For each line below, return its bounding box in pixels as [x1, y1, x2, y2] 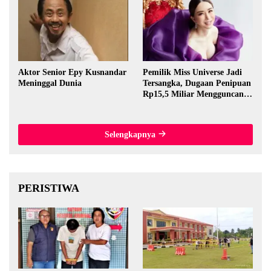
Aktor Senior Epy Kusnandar [18, 67, 126, 77]
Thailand [143, 100, 176, 109]
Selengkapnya [105, 129, 158, 139]
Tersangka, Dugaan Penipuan [143, 78, 251, 88]
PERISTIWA [18, 181, 79, 194]
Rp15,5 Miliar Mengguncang [143, 89, 248, 99]
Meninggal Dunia [18, 78, 82, 88]
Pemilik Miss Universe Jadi [143, 67, 242, 77]
